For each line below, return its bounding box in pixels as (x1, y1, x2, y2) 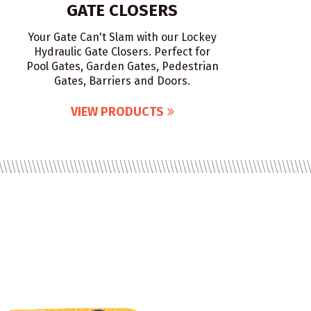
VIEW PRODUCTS (70, 104, 164, 119)
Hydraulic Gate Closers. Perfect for (34, 45, 210, 58)
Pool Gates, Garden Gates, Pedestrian (26, 60, 219, 73)
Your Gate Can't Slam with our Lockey (28, 31, 217, 44)
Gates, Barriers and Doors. (54, 74, 190, 87)
